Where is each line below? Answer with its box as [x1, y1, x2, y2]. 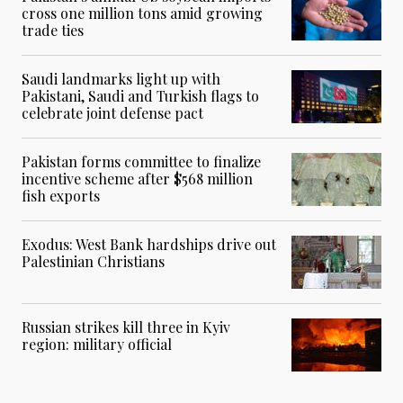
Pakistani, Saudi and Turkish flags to [22, 85, 259, 105]
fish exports [22, 185, 100, 205]
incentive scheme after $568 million [22, 168, 253, 188]
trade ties [22, 20, 84, 40]
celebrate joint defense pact [22, 103, 203, 122]
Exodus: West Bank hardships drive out [22, 234, 276, 254]
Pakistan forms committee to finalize [22, 151, 261, 171]
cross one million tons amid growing [22, 3, 263, 22]
